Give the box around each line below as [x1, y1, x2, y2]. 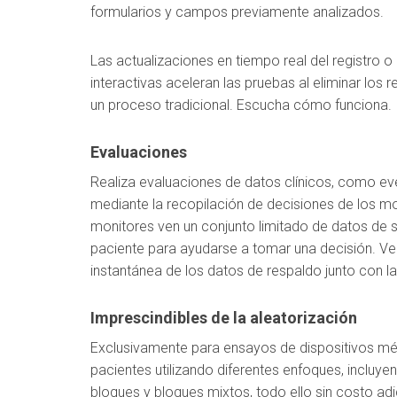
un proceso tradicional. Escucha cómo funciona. [90, 97, 392, 113]
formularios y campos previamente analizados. [90, 4, 384, 20]
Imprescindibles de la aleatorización [90, 308, 357, 327]
